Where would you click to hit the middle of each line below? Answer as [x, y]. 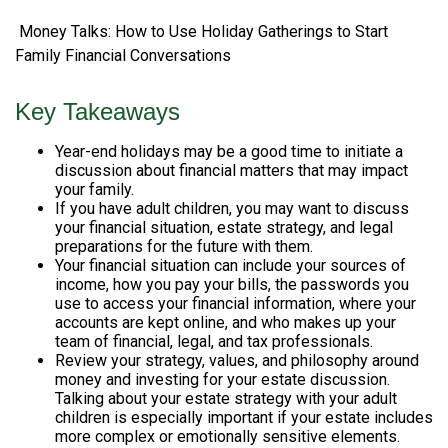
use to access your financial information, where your [235, 303]
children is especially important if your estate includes [244, 417]
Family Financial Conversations [123, 55]
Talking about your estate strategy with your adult [226, 398]
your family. [94, 189]
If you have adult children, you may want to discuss [232, 208]
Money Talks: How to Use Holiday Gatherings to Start [201, 31]
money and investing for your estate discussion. [222, 379]
